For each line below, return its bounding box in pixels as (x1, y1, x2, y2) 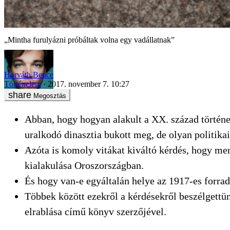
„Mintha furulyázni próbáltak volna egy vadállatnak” (4, 35, 175, 44)
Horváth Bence (4, 70, 53, 80)
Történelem (4, 80, 41, 89)
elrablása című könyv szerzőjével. (25, 206, 166, 218)
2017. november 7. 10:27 (48, 80, 129, 89)
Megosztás (33, 92, 66, 100)
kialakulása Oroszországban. (25, 160, 144, 171)
